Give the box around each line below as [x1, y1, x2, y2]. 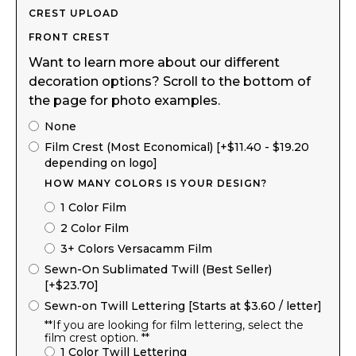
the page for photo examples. [29, 92, 220, 108]
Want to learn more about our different [29, 54, 280, 70]
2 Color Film [60, 220, 129, 235]
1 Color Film [60, 199, 126, 215]
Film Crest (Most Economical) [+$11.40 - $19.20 [44, 139, 309, 154]
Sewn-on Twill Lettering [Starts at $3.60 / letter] [44, 298, 322, 313]
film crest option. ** [44, 330, 149, 345]
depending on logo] [44, 155, 157, 170]
